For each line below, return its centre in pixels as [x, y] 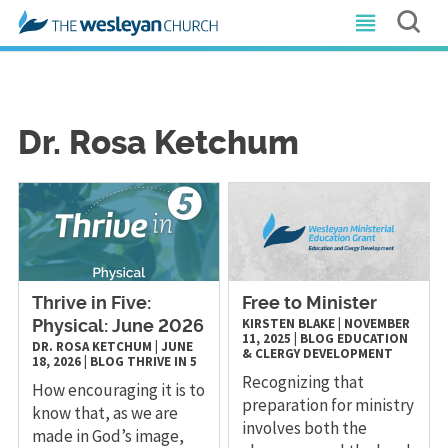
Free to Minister [310, 303]
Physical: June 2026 [117, 326]
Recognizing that [303, 381]
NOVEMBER [377, 323]
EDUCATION [373, 338]
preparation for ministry [328, 404]
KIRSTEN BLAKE [289, 323]
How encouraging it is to [118, 389]
